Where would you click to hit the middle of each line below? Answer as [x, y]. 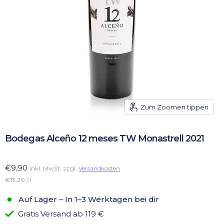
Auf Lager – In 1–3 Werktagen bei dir [88, 199]
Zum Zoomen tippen [174, 107]
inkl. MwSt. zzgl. [54, 168]
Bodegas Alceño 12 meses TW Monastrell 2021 [105, 138]
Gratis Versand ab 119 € [61, 214]
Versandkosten [99, 168]
